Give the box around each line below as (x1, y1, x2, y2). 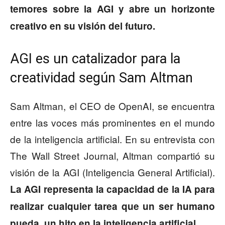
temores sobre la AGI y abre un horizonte (10, 2, 215, 16)
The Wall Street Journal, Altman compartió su (10, 149, 215, 163)
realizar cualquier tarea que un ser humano (10, 199, 215, 213)
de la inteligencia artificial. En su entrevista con (10, 132, 215, 146)
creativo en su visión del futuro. (10, 19, 155, 33)
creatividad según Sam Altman (10, 70, 193, 86)
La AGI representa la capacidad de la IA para (10, 182, 215, 196)
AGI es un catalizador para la (10, 51, 180, 67)
